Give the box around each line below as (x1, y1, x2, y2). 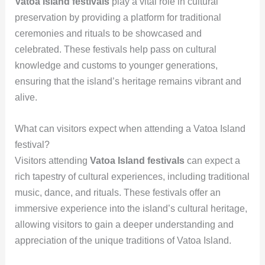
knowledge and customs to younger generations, (14, 60, 218, 71)
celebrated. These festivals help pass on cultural (14, 44, 216, 55)
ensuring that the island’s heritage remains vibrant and (14, 76, 241, 87)
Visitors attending (14, 155, 90, 166)
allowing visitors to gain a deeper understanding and (14, 219, 234, 230)
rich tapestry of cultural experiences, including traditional (14, 171, 250, 182)
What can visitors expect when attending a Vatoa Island (14, 123, 245, 134)
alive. (14, 92, 37, 103)
